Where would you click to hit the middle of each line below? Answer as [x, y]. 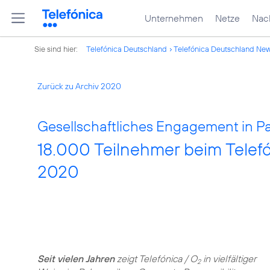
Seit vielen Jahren [76, 259]
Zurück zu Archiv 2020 [79, 86]
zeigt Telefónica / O [156, 259]
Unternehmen [174, 18]
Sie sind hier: [57, 49]
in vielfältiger [228, 259]
